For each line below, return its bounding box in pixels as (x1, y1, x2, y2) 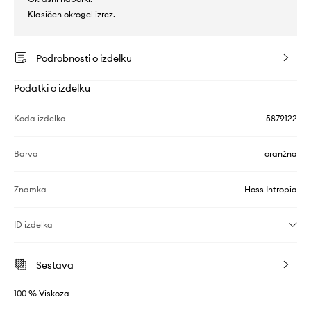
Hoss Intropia (244, 184, 297, 195)
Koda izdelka (14, 113, 66, 124)
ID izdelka (14, 219, 53, 230)
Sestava (36, 259, 74, 272)
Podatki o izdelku (14, 82, 90, 95)
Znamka (14, 184, 47, 195)
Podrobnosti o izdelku (36, 52, 132, 65)
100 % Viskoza (14, 288, 69, 299)
